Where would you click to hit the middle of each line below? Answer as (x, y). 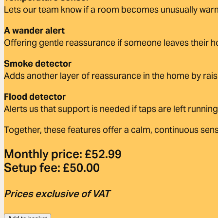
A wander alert (34, 30)
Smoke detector (38, 63)
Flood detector (35, 96)
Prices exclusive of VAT (57, 193)
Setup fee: (33, 167)
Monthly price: (44, 154)
